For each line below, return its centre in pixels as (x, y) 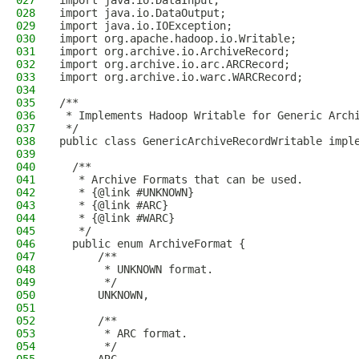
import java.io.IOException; (146, 26)
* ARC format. (123, 333)
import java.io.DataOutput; (143, 13)
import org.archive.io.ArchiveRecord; (175, 51)
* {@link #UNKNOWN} (127, 192)
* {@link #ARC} (114, 205)
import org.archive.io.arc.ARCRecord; (175, 64)
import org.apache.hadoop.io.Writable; (178, 38)
